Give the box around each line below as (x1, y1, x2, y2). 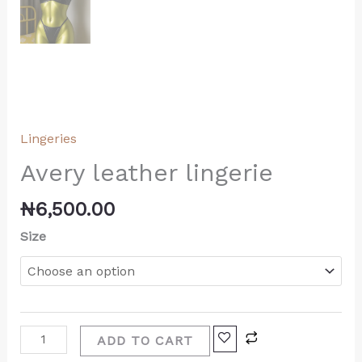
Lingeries (19, 131, 77, 147)
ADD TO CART (96, 332, 193, 348)
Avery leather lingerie (19, 158, 273, 187)
